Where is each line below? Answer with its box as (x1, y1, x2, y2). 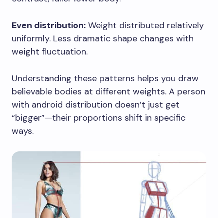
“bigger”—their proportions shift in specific (12, 111, 185, 124)
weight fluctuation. (12, 45, 88, 57)
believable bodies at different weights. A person (12, 85, 205, 97)
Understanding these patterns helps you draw (12, 72, 199, 84)
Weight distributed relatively (86, 19, 204, 31)
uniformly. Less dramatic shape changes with (12, 32, 194, 44)
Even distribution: (12, 19, 86, 31)
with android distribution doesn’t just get (12, 98, 180, 110)
